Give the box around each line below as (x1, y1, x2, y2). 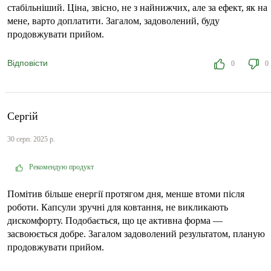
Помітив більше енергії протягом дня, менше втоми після (7, 189, 244, 200)
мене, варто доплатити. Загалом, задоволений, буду (7, 15, 220, 26)
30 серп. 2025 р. (7, 135, 55, 144)
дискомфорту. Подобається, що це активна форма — (7, 215, 223, 226)
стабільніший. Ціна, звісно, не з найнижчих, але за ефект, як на (7, 2, 267, 13)
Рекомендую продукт (29, 163, 94, 172)
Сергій (7, 110, 38, 123)
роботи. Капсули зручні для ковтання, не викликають (7, 202, 228, 213)
